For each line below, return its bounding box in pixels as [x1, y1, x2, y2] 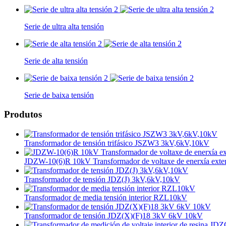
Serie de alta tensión [24, 56, 88, 65]
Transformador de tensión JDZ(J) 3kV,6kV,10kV [24, 175, 180, 184]
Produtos [4, 109, 42, 120]
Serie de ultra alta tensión [24, 22, 104, 31]
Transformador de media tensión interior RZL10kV [24, 193, 187, 202]
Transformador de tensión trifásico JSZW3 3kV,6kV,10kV [24, 139, 209, 148]
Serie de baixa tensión [24, 90, 94, 99]
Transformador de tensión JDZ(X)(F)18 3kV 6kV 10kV [24, 211, 203, 220]
